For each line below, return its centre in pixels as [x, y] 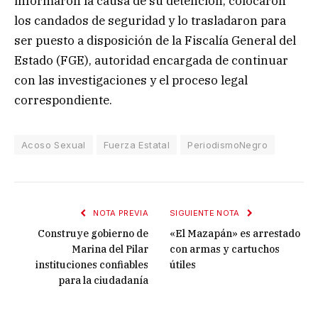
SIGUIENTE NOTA [206, 213]
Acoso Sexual [54, 145]
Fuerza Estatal [137, 145]
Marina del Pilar [110, 250]
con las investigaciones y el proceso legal [131, 81]
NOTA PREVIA [120, 213]
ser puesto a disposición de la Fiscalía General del [155, 41]
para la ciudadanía [103, 281]
